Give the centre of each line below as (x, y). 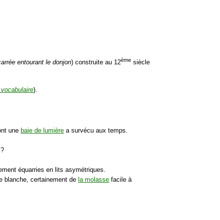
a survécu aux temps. (96, 131)
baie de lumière (42, 131)
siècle (141, 62)
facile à (121, 180)
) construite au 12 (96, 62)
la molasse (94, 180)
